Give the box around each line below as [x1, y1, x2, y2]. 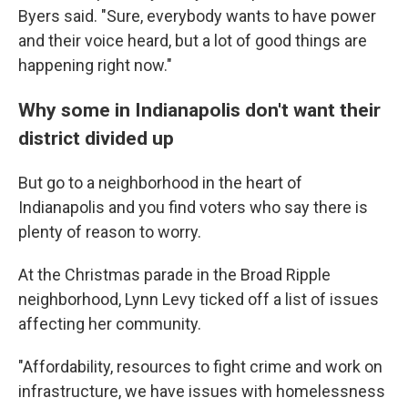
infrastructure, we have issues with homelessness [18, 382, 385, 401]
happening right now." [18, 56, 172, 75]
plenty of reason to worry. [18, 222, 201, 241]
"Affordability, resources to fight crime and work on [18, 357, 382, 376]
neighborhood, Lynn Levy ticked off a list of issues [18, 290, 379, 309]
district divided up [18, 127, 174, 149]
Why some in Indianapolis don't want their [18, 98, 381, 121]
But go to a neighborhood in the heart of [18, 173, 302, 192]
